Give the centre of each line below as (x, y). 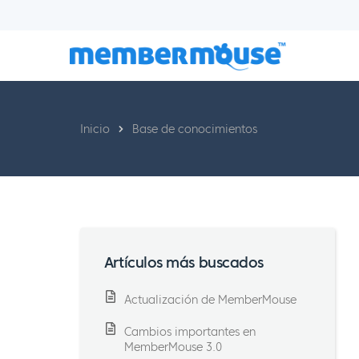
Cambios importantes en (190, 332)
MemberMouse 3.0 (173, 347)
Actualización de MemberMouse (210, 300)
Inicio (95, 129)
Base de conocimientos (194, 129)
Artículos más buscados (184, 262)
